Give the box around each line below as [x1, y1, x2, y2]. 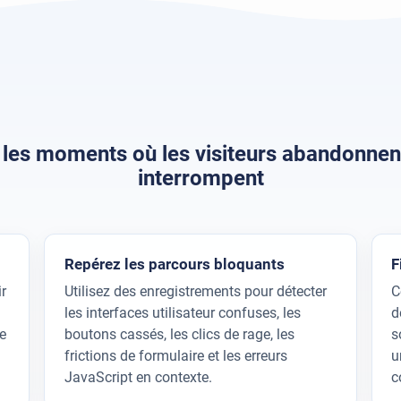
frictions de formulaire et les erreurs [64, 347, 287, 365]
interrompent [137, 166, 264, 192]
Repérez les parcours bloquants [64, 254, 285, 273]
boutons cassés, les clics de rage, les [64, 326, 294, 344]
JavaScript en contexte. [64, 369, 212, 387]
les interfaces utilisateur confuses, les [64, 304, 301, 322]
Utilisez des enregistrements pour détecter [64, 283, 327, 301]
